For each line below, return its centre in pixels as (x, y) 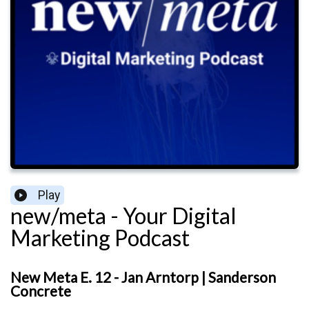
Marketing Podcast (100, 238)
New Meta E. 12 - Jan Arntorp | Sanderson (143, 277)
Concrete (41, 291)
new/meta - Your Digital (123, 216)
